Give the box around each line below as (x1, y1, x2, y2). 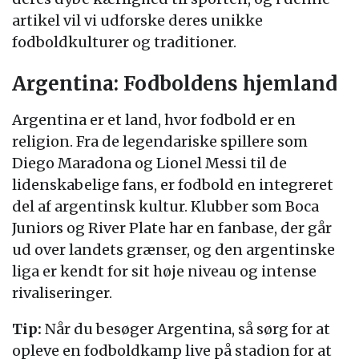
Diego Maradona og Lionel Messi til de (12, 154, 287, 172)
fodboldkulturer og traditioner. (12, 33, 236, 51)
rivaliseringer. (12, 284, 112, 302)
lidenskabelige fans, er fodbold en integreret (12, 175, 333, 194)
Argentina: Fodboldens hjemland (12, 71, 337, 96)
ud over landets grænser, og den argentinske (12, 240, 335, 259)
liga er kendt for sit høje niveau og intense (12, 262, 317, 280)
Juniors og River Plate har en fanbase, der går (12, 219, 332, 237)
